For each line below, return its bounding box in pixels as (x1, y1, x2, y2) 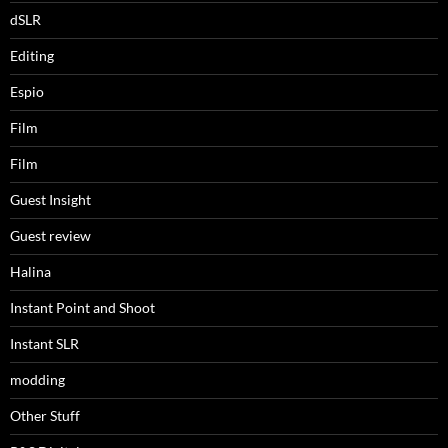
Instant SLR (10, 335, 79, 353)
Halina (10, 263, 51, 281)
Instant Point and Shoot (10, 299, 155, 317)
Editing (10, 47, 54, 65)
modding (10, 371, 65, 389)
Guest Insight (10, 191, 91, 209)
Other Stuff (10, 407, 80, 425)
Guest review (10, 227, 91, 245)
